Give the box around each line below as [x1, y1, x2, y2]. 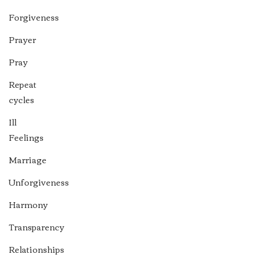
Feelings [9, 130, 44, 145]
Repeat [9, 77, 37, 92]
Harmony [9, 197, 48, 212]
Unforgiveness [9, 174, 69, 190]
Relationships [9, 242, 64, 257]
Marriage [9, 152, 47, 167]
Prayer [9, 32, 36, 47]
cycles [9, 92, 34, 107]
